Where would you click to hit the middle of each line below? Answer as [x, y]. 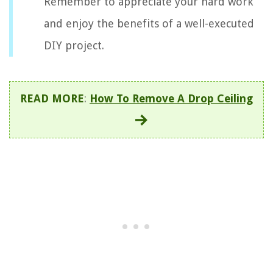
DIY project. [74, 45]
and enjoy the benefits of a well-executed [149, 23]
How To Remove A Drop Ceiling [171, 98]
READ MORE [52, 98]
